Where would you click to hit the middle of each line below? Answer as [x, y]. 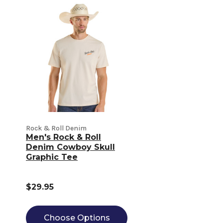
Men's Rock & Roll [63, 137]
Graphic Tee [52, 157]
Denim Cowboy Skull [70, 147]
